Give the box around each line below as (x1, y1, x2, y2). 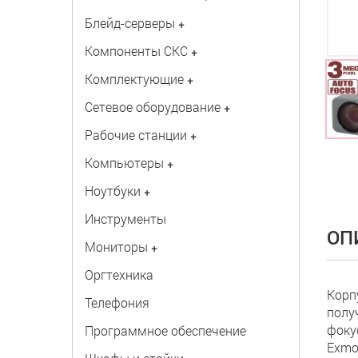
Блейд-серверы (84, 14, 175, 31)
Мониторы (84, 238, 148, 255)
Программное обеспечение (84, 322, 246, 339)
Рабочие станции (84, 126, 187, 143)
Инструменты (84, 210, 166, 227)
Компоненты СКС (84, 42, 188, 59)
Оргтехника (84, 266, 153, 283)
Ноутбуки (84, 182, 141, 199)
